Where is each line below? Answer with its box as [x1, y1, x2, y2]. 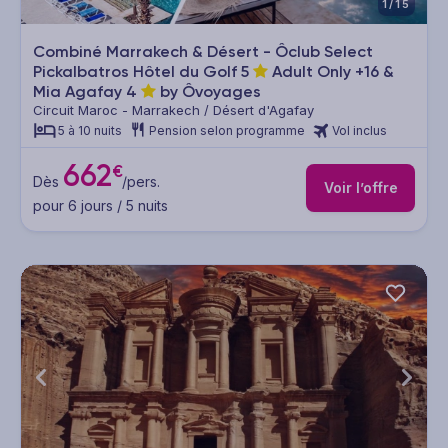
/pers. [122, 172, 160, 190]
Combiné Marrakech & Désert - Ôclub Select [33, 42, 373, 62]
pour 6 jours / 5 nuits [33, 196, 168, 214]
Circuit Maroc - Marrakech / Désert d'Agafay [33, 102, 314, 119]
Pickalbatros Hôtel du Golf [33, 62, 241, 82]
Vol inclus [332, 123, 387, 139]
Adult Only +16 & [268, 62, 394, 82]
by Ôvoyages [156, 82, 261, 102]
